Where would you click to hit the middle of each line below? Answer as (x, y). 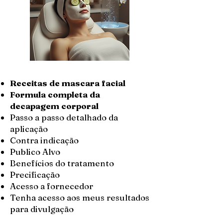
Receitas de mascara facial (68, 83)
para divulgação (42, 209)
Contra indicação (45, 140)
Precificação (35, 174)
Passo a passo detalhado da (64, 117)
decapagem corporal (54, 106)
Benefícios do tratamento (63, 163)
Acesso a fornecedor (53, 186)
